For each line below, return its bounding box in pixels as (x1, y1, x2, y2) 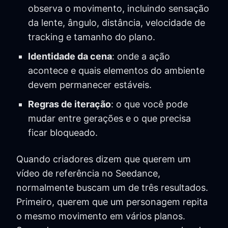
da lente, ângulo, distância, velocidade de (27, 17, 205, 28)
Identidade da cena (27, 51, 112, 62)
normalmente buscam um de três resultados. (16, 182, 208, 193)
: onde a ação (111, 51, 170, 62)
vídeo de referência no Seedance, (16, 168, 160, 179)
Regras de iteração (27, 99, 111, 110)
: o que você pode (110, 99, 188, 110)
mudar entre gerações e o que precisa (27, 113, 191, 124)
